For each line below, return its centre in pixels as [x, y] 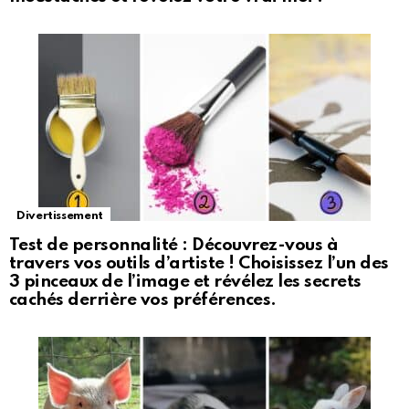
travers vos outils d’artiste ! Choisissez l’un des [199, 264]
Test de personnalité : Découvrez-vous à [174, 246]
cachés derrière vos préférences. [143, 300]
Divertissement [60, 216]
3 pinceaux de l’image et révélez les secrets [185, 282]
